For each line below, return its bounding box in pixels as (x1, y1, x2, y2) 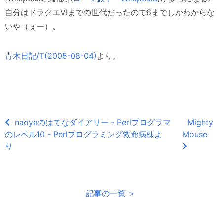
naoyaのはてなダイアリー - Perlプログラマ (15, 117, 171, 127)
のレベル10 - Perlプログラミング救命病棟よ (5, 129, 162, 139)
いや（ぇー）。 (5, 21, 60, 31)
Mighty (187, 117, 213, 127)
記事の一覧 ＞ (85, 188, 136, 198)
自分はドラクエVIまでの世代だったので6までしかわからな (5, 7, 215, 17)
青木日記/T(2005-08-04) (5, 50, 97, 61)
